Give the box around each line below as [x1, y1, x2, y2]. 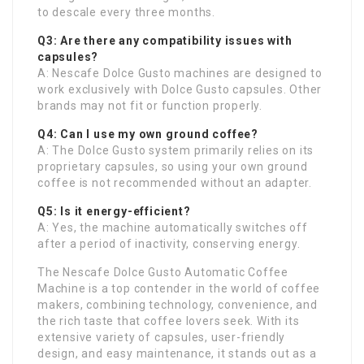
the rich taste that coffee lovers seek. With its [37, 314, 300, 327]
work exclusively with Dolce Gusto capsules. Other [37, 82, 323, 96]
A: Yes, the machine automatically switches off [37, 220, 308, 234]
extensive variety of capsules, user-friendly [37, 330, 286, 344]
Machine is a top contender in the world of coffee [37, 281, 321, 295]
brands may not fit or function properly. [37, 98, 263, 112]
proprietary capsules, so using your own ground [37, 159, 308, 173]
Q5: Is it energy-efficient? [37, 204, 191, 218]
